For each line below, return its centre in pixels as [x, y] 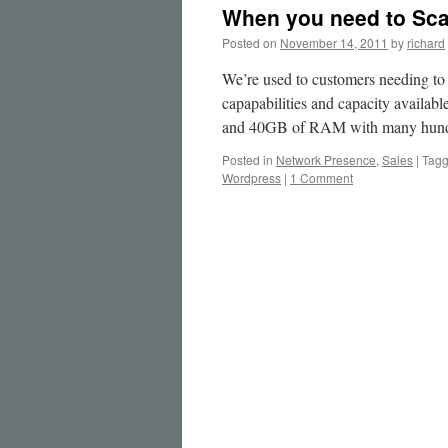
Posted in [247, 159]
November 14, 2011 [334, 42]
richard [426, 42]
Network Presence [326, 159]
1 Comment [321, 177]
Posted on [249, 42]
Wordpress [251, 177]
